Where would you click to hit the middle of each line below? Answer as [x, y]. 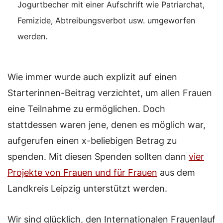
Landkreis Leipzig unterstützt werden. [87, 188]
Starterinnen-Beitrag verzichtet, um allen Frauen [110, 93]
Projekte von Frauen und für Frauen [82, 172]
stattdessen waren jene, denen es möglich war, [107, 124]
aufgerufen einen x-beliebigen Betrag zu [92, 140]
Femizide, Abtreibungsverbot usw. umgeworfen [106, 20]
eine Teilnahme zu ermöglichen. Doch [86, 109]
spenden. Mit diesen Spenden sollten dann [98, 156]
